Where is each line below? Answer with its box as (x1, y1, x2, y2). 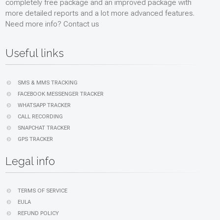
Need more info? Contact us (5, 20, 99, 28)
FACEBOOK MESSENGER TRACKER (18, 91, 104, 97)
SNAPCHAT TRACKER (18, 125, 70, 131)
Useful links (5, 47, 64, 59)
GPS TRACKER (18, 136, 53, 142)
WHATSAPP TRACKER (18, 102, 71, 109)
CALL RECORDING (18, 113, 63, 120)
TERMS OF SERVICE (18, 188, 67, 194)
